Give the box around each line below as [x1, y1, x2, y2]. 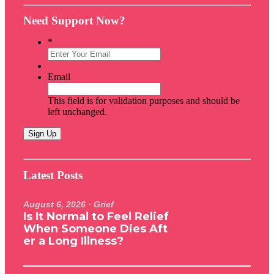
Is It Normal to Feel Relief [23, 209, 169, 223]
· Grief [86, 199, 114, 209]
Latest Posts [23, 168, 83, 182]
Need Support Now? [23, 14, 125, 28]
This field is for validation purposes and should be [48, 95, 240, 106]
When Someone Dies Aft [23, 221, 168, 235]
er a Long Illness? [23, 234, 124, 248]
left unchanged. [48, 106, 107, 117]
